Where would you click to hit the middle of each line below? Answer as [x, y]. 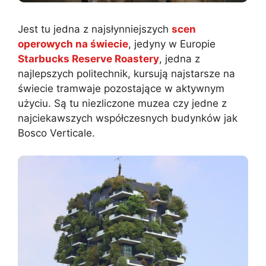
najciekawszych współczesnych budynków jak [128, 118]
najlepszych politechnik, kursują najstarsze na [126, 73]
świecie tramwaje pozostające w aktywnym [121, 88]
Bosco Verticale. [56, 133]
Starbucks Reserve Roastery [88, 58]
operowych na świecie [73, 44]
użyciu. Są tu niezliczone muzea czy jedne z [122, 103]
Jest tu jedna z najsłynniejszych [95, 29]
